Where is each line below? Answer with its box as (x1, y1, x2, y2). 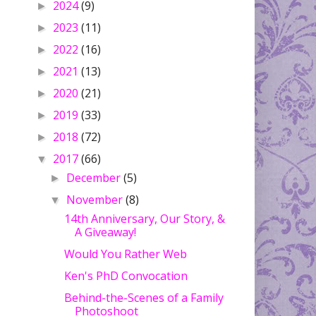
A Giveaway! (74, 224, 136, 241)
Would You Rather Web (63, 246, 187, 262)
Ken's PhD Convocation (63, 268, 188, 284)
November (66, 192, 126, 208)
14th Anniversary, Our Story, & (63, 211, 225, 227)
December (66, 170, 124, 186)
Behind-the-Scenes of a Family (63, 290, 224, 306)
